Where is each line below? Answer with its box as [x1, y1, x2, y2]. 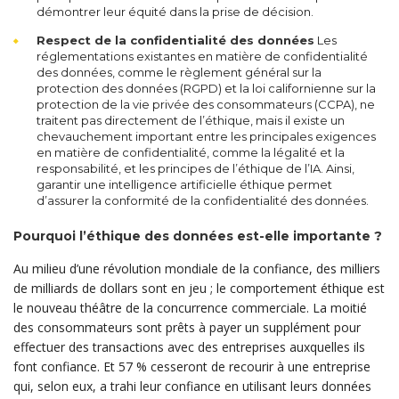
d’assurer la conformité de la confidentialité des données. [37, 193, 369, 208]
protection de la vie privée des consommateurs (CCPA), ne [37, 97, 375, 111]
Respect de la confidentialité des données [37, 33, 314, 47]
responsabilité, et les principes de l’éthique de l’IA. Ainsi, [37, 161, 354, 175]
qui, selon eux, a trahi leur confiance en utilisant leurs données [13, 378, 371, 395]
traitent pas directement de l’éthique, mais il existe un [37, 113, 345, 127]
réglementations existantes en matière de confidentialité [37, 49, 368, 63]
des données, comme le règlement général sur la [37, 65, 322, 79]
